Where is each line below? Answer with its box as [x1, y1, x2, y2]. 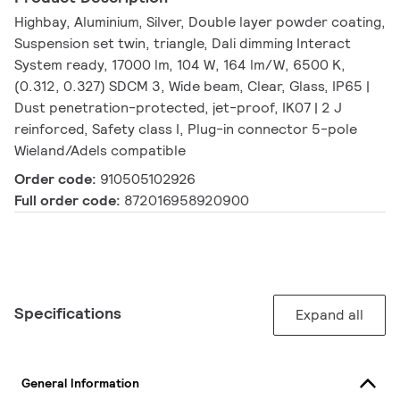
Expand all [296, 305, 363, 325]
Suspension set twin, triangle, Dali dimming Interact [14, 34, 351, 54]
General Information [21, 374, 139, 391]
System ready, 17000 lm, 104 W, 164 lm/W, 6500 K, [14, 55, 346, 75]
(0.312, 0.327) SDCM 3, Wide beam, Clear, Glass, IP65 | [14, 77, 370, 96]
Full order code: [14, 191, 124, 211]
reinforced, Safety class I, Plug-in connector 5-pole [14, 120, 357, 139]
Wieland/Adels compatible [14, 141, 186, 161]
